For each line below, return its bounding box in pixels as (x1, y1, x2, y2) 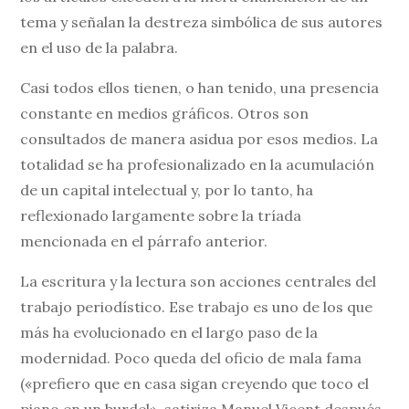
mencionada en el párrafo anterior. (20, 232, 268, 251)
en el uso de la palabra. (20, 38, 179, 58)
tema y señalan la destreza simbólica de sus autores (20, 13, 383, 32)
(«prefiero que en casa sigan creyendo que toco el (20, 374, 370, 393)
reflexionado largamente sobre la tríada (20, 206, 302, 225)
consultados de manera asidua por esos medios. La (20, 130, 379, 149)
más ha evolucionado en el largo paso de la (20, 323, 319, 342)
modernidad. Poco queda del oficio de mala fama (20, 349, 362, 368)
